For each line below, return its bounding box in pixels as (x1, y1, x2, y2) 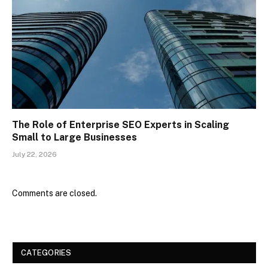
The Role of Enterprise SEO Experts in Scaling (12, 119, 229, 131)
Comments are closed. (12, 188, 97, 199)
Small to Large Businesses (12, 132, 137, 144)
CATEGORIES (21, 248, 72, 258)
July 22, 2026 (12, 150, 57, 159)
